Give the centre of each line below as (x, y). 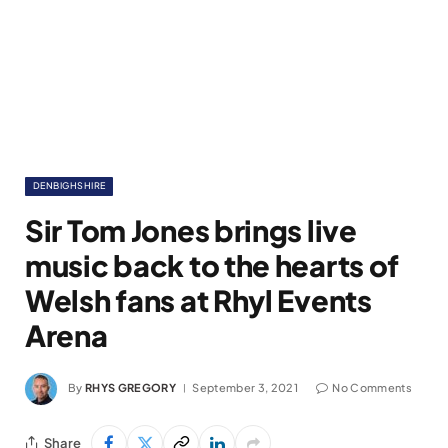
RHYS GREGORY (130, 387)
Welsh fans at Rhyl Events (198, 300)
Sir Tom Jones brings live (191, 230)
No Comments (372, 387)
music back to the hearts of (212, 265)
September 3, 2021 (245, 387)
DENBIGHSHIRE (69, 185)
